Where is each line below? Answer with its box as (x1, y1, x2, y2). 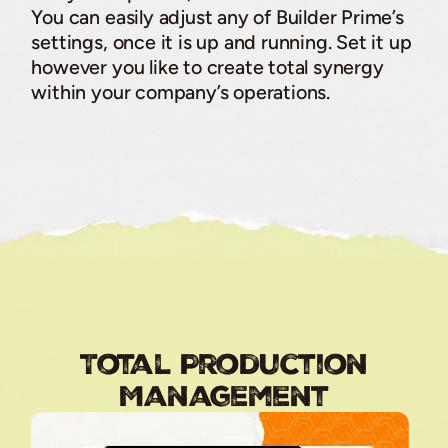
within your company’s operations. (31, 79, 330, 104)
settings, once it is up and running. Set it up (31, 29, 412, 54)
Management (119, 376, 329, 415)
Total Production (80, 344, 368, 383)
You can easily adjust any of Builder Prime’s (31, 4, 404, 29)
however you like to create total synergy (31, 54, 384, 79)
